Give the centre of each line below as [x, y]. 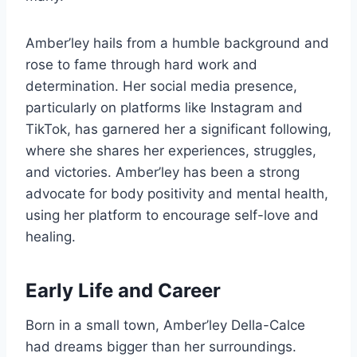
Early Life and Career [123, 291]
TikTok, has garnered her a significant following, [178, 129]
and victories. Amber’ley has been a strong [163, 173]
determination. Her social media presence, [161, 86]
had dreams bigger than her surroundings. [161, 347]
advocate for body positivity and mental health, [177, 194]
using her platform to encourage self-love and [172, 216]
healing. [51, 237]
